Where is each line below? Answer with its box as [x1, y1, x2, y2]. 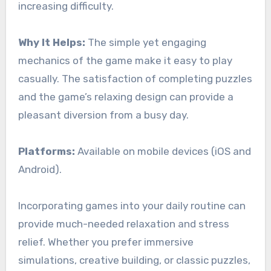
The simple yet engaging [85, 36, 206, 49]
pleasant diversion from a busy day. [18, 109, 189, 122]
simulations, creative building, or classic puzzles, [18, 254, 250, 267]
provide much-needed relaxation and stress [18, 218, 229, 230]
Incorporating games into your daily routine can [18, 200, 246, 212]
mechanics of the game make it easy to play [18, 54, 232, 67]
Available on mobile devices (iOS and [74, 145, 251, 158]
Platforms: [18, 145, 75, 158]
